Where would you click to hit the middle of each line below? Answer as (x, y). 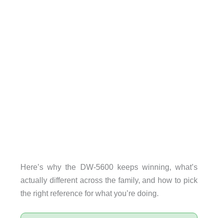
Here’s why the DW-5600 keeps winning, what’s (109, 167)
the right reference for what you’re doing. (89, 193)
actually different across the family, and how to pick (109, 180)
